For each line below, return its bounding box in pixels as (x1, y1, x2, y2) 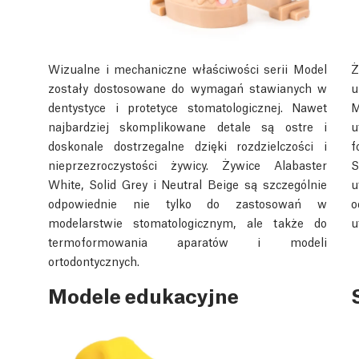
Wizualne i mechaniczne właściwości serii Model (48, 59, 327, 76)
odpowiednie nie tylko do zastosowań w (48, 194, 327, 211)
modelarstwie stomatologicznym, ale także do (48, 213, 327, 230)
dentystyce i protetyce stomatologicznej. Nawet (48, 98, 327, 115)
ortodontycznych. (48, 252, 139, 268)
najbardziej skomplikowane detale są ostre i (48, 117, 327, 134)
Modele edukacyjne (48, 280, 239, 309)
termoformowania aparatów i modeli (48, 232, 327, 249)
